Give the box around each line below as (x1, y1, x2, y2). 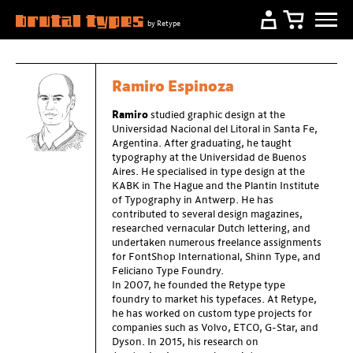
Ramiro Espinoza (112, 80, 234, 95)
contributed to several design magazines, (112, 209, 303, 221)
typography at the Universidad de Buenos (112, 152, 307, 164)
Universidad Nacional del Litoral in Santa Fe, (112, 124, 318, 136)
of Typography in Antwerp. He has (112, 195, 273, 206)
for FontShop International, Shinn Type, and (112, 251, 321, 263)
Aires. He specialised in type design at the (112, 166, 305, 178)
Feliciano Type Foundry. (112, 266, 224, 277)
